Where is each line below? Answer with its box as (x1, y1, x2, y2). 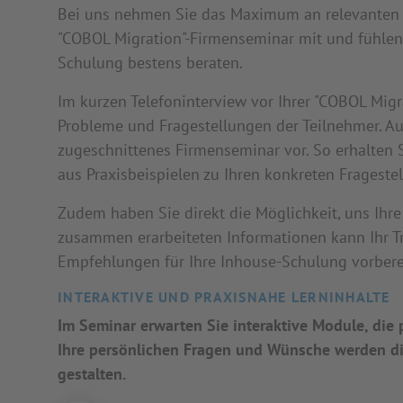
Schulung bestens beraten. (58, 52, 243, 73)
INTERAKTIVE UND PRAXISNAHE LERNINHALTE (58, 288, 390, 306)
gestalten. (58, 363, 126, 384)
